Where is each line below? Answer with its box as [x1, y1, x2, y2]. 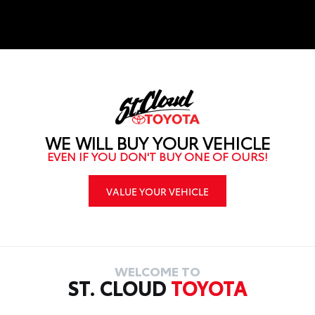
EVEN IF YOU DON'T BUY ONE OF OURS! [47, 148, 268, 165]
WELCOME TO [115, 262, 200, 281]
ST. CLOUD [67, 273, 171, 302]
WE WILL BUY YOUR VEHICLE [44, 130, 271, 155]
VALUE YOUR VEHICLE [106, 184, 209, 198]
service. [67, 6, 99, 19]
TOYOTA [171, 273, 247, 302]
